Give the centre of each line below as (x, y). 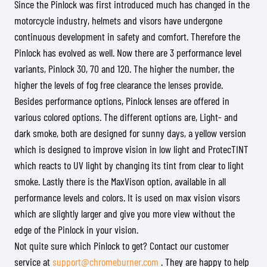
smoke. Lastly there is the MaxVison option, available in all (120, 181)
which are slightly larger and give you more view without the (125, 213)
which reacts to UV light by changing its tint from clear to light (129, 165)
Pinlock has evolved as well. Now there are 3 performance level (128, 52)
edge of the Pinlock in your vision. (76, 229)
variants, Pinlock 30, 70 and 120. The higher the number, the (124, 69)
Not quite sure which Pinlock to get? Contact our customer (122, 246)
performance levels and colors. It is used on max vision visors (127, 197)
